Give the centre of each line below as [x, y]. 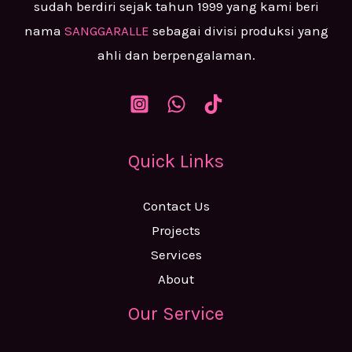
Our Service [176, 313]
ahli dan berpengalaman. [176, 55]
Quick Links [176, 161]
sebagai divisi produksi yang [238, 31]
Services [176, 254]
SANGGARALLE [106, 31]
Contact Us [176, 205]
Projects [176, 230]
